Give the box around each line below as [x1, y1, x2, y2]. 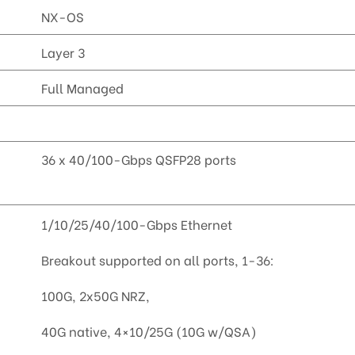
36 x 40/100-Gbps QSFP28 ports [41, 150, 237, 169]
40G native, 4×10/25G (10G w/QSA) [41, 322, 258, 341]
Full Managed [41, 78, 124, 97]
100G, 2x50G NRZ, [41, 286, 151, 305]
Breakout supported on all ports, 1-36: [41, 250, 275, 269]
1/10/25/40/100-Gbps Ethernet [41, 215, 233, 234]
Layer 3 [41, 43, 86, 62]
